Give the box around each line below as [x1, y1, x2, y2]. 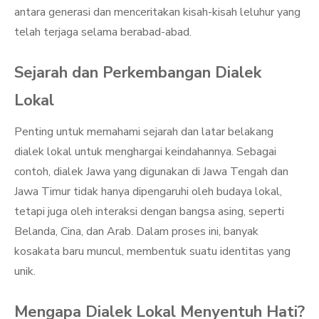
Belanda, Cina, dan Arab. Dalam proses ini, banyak [14, 224, 258, 239]
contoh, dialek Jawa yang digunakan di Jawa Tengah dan [14, 164, 288, 179]
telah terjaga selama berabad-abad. [14, 24, 192, 40]
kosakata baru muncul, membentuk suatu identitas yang [14, 244, 291, 259]
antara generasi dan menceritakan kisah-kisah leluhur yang [14, 4, 300, 20]
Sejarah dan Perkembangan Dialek [14, 62, 261, 83]
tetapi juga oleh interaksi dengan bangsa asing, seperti [14, 204, 284, 219]
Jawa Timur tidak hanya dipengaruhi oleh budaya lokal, [14, 184, 282, 199]
